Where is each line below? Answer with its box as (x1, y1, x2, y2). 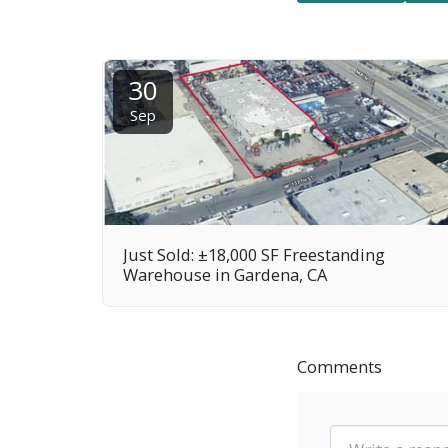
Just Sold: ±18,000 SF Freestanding (123, 242, 385, 266)
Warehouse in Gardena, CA (123, 262, 327, 286)
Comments (297, 355, 382, 379)
